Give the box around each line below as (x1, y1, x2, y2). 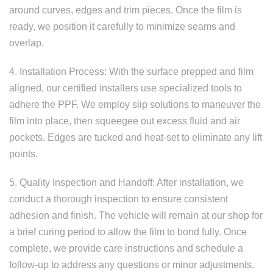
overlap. (9, 38, 44, 48)
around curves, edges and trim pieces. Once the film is (9, 5, 242, 15)
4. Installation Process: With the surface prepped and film (9, 66, 253, 77)
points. (9, 149, 38, 159)
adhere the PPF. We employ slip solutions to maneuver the (9, 99, 261, 110)
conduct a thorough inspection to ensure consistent (9, 194, 228, 204)
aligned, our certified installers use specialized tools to (9, 83, 242, 93)
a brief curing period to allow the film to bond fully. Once (9, 227, 247, 237)
